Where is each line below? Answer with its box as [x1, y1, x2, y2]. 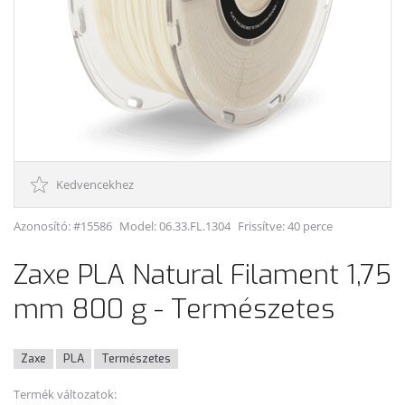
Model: [119, 218, 159, 234]
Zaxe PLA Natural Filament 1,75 [14, 257, 391, 293]
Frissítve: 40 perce [238, 218, 333, 234]
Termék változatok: [14, 386, 117, 402]
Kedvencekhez [53, 176, 134, 193]
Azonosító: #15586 [14, 218, 112, 234]
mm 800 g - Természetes [14, 291, 334, 327]
